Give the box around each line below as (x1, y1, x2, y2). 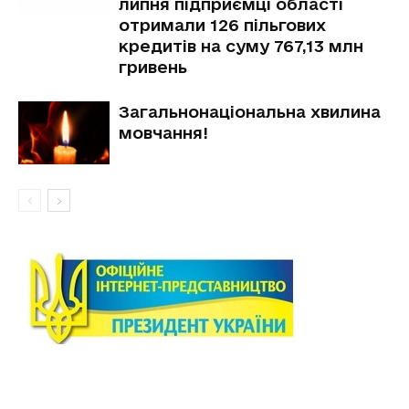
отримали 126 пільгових (119, 16, 326, 35)
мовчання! (119, 123, 208, 142)
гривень (119, 58, 187, 77)
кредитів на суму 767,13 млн (119, 37, 363, 56)
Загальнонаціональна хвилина (119, 102, 381, 121)
